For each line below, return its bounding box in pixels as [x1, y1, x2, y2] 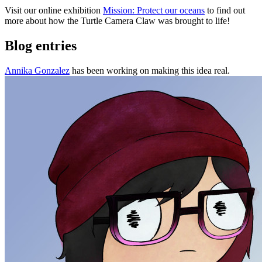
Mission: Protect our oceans [103, 5, 205, 15]
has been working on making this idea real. [70, 65, 230, 75]
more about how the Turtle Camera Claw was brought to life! [5, 15, 230, 26]
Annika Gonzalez [5, 65, 70, 75]
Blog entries [5, 37, 77, 53]
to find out [205, 5, 245, 15]
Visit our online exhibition [5, 5, 103, 15]
